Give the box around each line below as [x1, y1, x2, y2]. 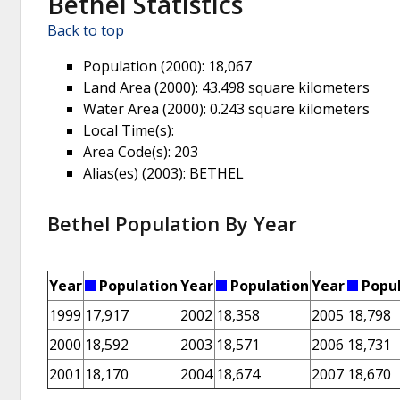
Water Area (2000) [83, 99, 204, 120]
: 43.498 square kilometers [196, 78, 370, 98]
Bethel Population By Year [47, 210, 297, 237]
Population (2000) [83, 56, 202, 77]
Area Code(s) [83, 142, 168, 162]
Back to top [47, 21, 124, 41]
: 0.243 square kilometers [204, 99, 370, 120]
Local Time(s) [83, 121, 171, 141]
